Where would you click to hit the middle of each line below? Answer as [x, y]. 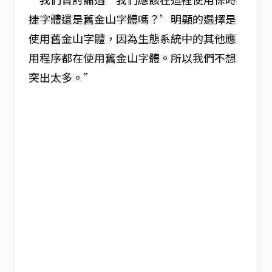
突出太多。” [61, 77]
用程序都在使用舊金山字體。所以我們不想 [132, 58]
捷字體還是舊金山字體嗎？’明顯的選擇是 [132, 19]
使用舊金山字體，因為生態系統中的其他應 [132, 39]
